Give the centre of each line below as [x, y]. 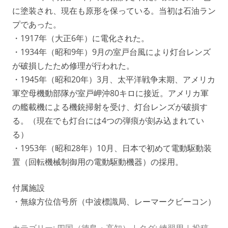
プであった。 [37, 24]
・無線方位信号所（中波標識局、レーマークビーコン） [114, 202]
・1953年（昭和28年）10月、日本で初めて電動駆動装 [112, 148]
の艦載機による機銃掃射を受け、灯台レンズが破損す [110, 107]
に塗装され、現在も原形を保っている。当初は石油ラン [114, 11]
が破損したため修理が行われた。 [73, 66]
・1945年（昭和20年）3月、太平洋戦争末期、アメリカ [114, 79]
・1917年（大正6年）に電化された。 [81, 38]
